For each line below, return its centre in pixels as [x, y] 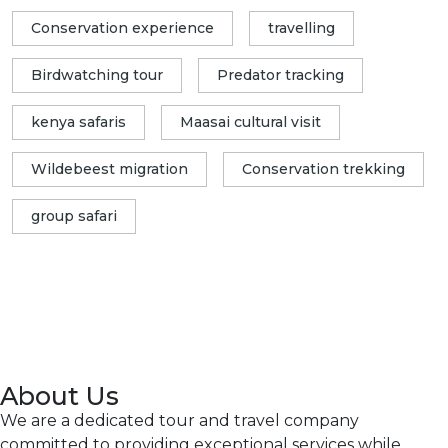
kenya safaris [78, 121]
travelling [301, 27]
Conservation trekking [323, 168]
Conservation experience [122, 27]
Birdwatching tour [97, 74]
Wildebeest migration [109, 168]
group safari [74, 215]
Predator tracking [280, 74]
